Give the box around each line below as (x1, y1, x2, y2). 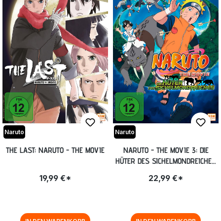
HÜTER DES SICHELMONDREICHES (115, 156, 216, 166)
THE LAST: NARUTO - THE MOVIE (6, 145, 105, 155)
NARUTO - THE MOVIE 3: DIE (123, 145, 209, 155)
